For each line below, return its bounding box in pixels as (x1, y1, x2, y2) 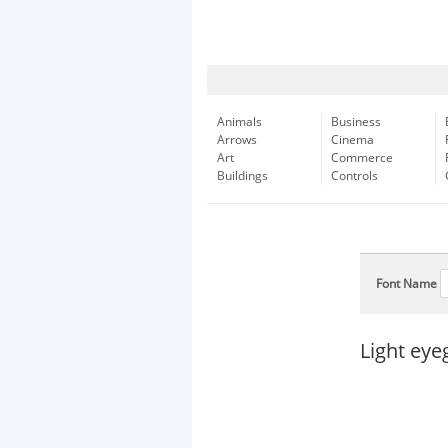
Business (331, 115, 381, 129)
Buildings (217, 169, 268, 183)
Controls (331, 169, 378, 183)
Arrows (217, 133, 257, 147)
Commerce (331, 151, 393, 165)
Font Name (376, 277, 437, 291)
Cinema (331, 133, 374, 147)
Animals (217, 115, 262, 129)
